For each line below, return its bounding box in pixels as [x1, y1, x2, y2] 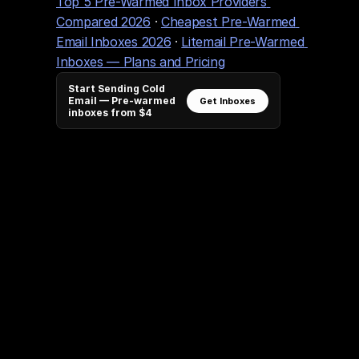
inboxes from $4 [68, 107, 152, 119]
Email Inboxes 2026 [56, 34, 171, 50]
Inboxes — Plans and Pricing [56, 54, 225, 70]
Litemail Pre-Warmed [181, 34, 305, 50]
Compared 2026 [56, 14, 151, 30]
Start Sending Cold [68, 83, 165, 95]
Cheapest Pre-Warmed [160, 14, 296, 30]
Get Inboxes [200, 95, 256, 107]
